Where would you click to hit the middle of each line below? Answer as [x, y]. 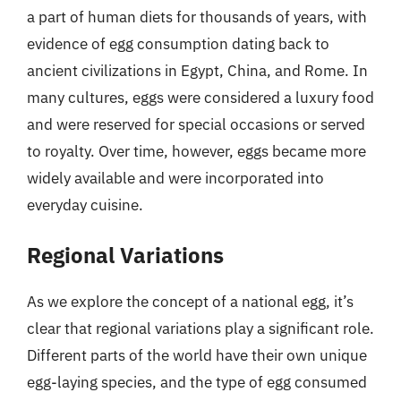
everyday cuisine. [85, 205]
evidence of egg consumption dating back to [178, 43]
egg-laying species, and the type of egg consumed [197, 382]
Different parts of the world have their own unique [197, 355]
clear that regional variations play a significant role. [200, 328]
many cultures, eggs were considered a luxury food [200, 97]
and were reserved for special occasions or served [196, 124]
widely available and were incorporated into [175, 178]
